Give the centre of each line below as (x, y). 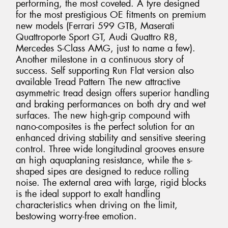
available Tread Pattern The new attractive (98, 82)
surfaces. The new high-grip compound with (103, 116)
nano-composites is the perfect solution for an (105, 127)
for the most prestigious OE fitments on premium (111, 15)
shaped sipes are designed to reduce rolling (102, 172)
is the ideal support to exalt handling (88, 194)
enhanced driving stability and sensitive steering (111, 138)
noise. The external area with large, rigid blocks (111, 183)
